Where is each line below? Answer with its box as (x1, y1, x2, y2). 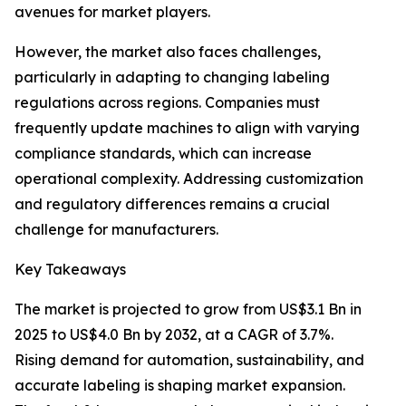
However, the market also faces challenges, (14, 43, 321, 62)
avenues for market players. (14, 3, 210, 22)
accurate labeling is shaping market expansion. (14, 376, 345, 395)
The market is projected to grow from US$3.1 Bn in (14, 300, 362, 319)
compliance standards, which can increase (14, 144, 312, 163)
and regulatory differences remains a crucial (14, 195, 330, 214)
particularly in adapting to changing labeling (14, 68, 330, 87)
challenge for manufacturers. (14, 220, 218, 239)
